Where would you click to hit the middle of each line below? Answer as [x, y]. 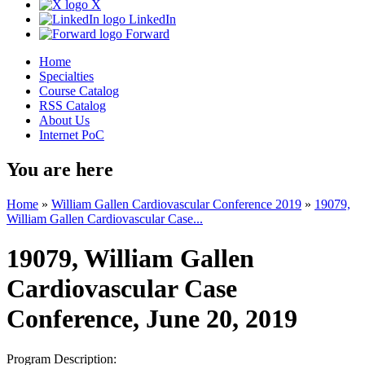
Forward [146, 34]
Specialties [66, 77]
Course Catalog [79, 91]
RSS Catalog [73, 106]
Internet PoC [72, 135]
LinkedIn [151, 20]
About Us [64, 121]
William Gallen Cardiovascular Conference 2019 [176, 204]
